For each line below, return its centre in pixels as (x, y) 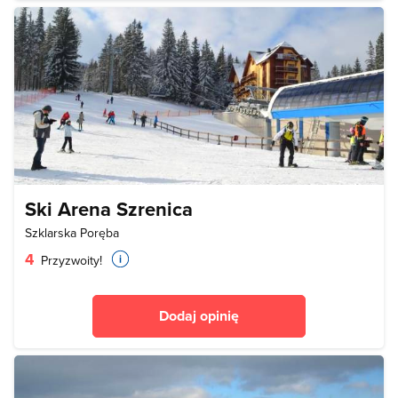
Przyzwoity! (70, 260)
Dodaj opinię (199, 315)
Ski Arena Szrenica (109, 208)
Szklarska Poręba (72, 232)
